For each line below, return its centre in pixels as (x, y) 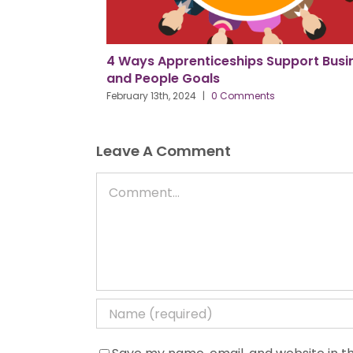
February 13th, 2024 (141, 96)
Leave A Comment (163, 151)
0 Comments (232, 96)
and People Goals (152, 78)
